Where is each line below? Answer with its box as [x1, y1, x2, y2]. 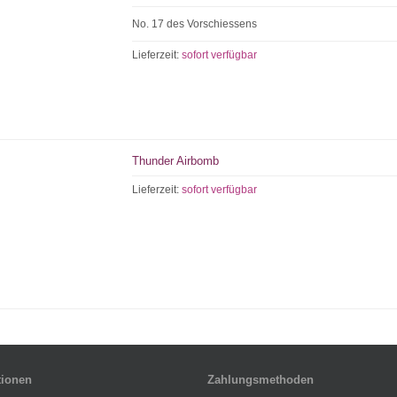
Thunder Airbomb [132, 154, 220, 167]
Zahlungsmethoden [207, 373, 314, 386]
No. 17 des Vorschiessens [132, 18, 258, 30]
